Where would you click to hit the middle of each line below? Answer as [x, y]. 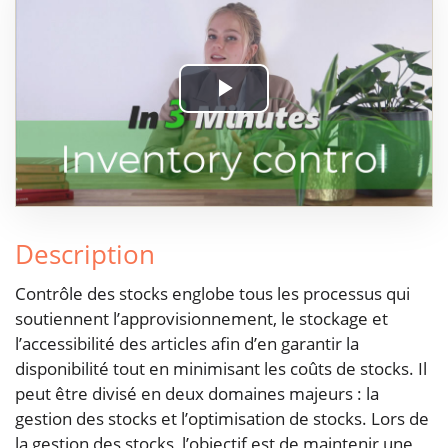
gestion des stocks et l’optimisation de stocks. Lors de [222, 419]
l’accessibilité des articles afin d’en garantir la [187, 344]
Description [85, 253]
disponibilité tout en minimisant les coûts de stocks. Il [221, 369]
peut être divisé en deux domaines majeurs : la [197, 394]
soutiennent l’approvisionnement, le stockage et [201, 319]
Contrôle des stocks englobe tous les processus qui [212, 294]
